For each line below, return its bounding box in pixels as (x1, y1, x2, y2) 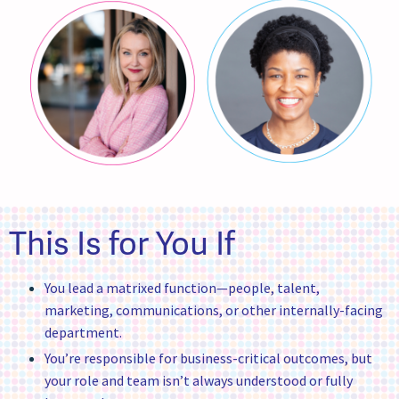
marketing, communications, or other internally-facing (45, 301, 383, 320)
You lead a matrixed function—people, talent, (45, 279, 320, 297)
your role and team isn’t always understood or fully (45, 370, 353, 389)
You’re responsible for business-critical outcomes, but (45, 348, 372, 367)
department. (45, 323, 122, 342)
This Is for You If (9, 223, 235, 265)
